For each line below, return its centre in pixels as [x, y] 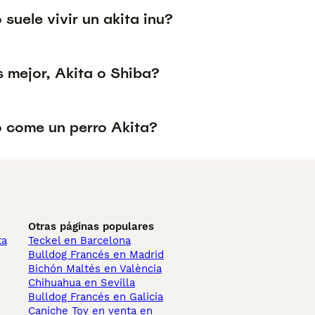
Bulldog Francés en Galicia [96, 297]
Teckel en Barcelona [79, 240]
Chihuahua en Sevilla [82, 283]
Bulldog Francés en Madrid [96, 255]
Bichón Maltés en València [95, 269]
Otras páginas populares [91, 226]
